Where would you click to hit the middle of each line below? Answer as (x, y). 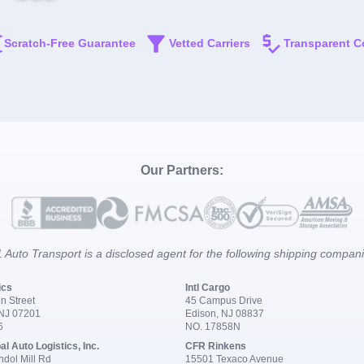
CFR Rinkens (216, 346)
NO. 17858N (213, 326)
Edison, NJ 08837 (225, 313)
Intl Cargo (208, 287)
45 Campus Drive (224, 300)
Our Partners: (182, 170)
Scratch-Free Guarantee (69, 43)
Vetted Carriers (209, 43)
